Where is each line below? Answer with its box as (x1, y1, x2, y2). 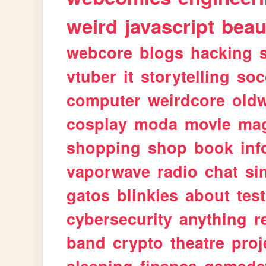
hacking (191, 41, 253, 64)
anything (179, 207, 248, 230)
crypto (113, 231, 164, 254)
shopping (66, 136, 141, 159)
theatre (170, 231, 225, 254)
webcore (66, 41, 133, 64)
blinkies (117, 183, 179, 206)
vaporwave (66, 160, 151, 182)
